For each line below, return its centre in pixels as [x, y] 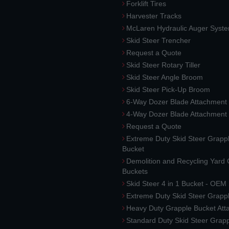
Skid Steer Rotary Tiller [163, 65]
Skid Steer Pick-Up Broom [168, 89]
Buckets [135, 171]
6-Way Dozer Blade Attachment [177, 102]
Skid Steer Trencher [158, 40]
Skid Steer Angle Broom [165, 77]
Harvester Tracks [154, 16]
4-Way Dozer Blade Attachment [177, 114]
